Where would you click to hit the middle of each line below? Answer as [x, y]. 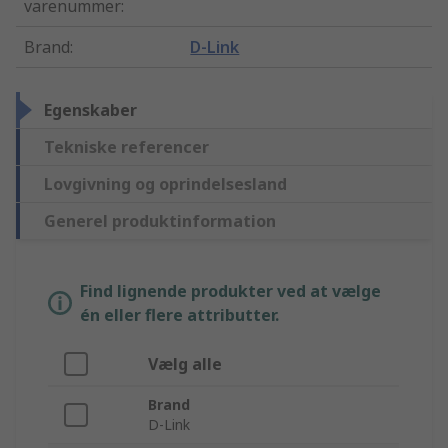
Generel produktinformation [160, 221]
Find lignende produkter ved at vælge [230, 291]
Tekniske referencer [126, 147]
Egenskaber [90, 110]
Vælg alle [185, 364]
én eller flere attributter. [179, 315]
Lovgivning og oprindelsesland [165, 184]
